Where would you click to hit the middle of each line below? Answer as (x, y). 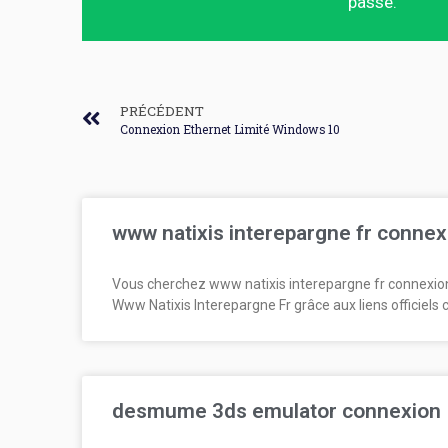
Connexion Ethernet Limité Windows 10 (230, 129)
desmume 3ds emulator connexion (276, 411)
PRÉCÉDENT (162, 111)
